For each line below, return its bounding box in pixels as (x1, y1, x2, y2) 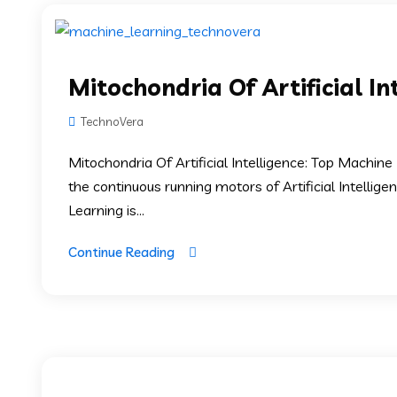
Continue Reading (68, 243, 175, 261)
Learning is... (68, 200, 144, 219)
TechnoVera (78, 113, 144, 128)
